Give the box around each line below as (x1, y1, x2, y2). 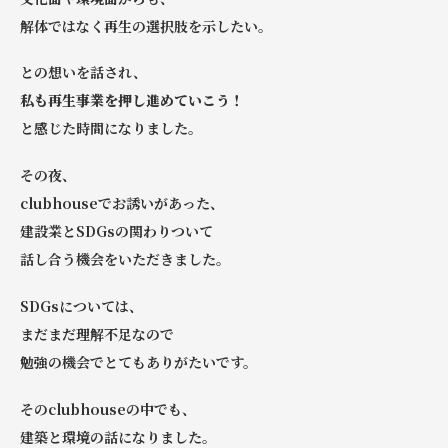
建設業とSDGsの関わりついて (20, 221, 213, 242)
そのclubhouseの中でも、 (20, 398, 196, 419)
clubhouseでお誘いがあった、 (20, 193, 224, 214)
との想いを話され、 (20, 62, 147, 83)
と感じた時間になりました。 (20, 118, 202, 139)
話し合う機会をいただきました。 (20, 249, 230, 270)
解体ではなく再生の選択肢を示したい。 (20, 15, 272, 36)
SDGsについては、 (20, 296, 143, 317)
